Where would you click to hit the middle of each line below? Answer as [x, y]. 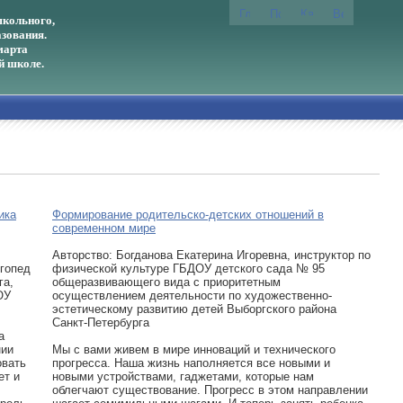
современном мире [104, 228]
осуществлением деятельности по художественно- [192, 296]
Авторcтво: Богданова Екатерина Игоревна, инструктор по [211, 255]
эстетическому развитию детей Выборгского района [194, 309]
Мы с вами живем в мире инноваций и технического [194, 349]
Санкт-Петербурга [101, 322]
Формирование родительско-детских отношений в [188, 215]
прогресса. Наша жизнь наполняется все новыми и [191, 363]
